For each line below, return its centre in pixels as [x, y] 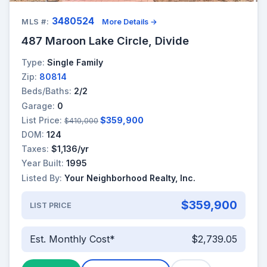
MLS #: [35, 22]
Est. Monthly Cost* [72, 239]
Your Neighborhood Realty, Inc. [130, 178]
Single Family [75, 63]
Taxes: [35, 149]
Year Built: [43, 163]
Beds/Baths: [46, 91]
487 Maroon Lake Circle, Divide [105, 41]
